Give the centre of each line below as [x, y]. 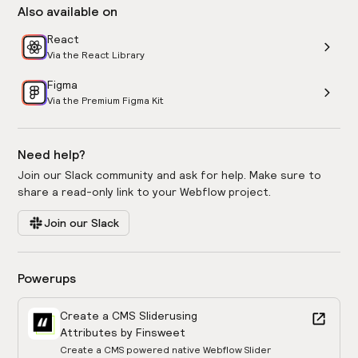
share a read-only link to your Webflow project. [145, 192]
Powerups [47, 278]
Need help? [52, 155]
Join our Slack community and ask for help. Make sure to [170, 175]
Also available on [68, 12]
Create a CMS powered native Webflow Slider [166, 350]
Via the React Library [96, 55]
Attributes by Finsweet [123, 333]
